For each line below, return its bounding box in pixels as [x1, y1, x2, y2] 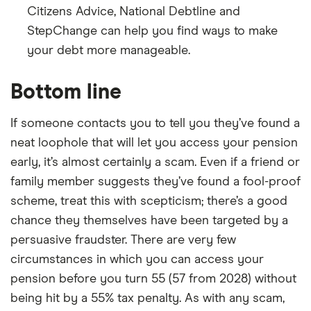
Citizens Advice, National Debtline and [27, 6, 240, 18]
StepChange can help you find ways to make [27, 25, 278, 37]
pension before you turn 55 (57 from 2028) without [10, 273, 296, 285]
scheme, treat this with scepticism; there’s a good [10, 195, 287, 208]
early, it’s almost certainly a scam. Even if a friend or [10, 156, 300, 169]
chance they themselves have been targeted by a [10, 215, 288, 227]
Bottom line [10, 82, 121, 103]
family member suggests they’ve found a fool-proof [10, 176, 301, 188]
